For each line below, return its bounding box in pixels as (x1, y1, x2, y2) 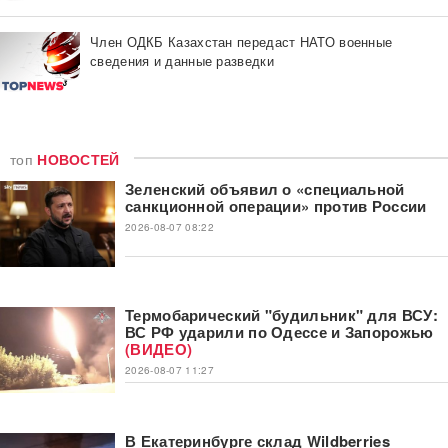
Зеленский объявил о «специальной (125, 177, 405, 200)
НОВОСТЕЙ (37, 148, 120, 169)
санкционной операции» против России (125, 194, 427, 217)
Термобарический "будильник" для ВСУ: (125, 303, 438, 326)
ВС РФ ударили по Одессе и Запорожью (125, 320, 434, 343)
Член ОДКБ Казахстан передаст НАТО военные (90, 31, 393, 51)
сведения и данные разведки (90, 50, 274, 70)
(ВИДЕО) (125, 337, 193, 360)
